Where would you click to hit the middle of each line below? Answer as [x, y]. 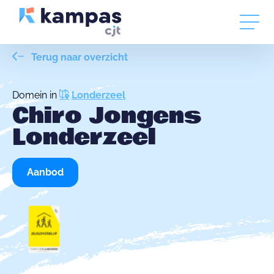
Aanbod [45, 172]
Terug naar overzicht [78, 57]
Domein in [36, 95]
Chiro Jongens [107, 116]
